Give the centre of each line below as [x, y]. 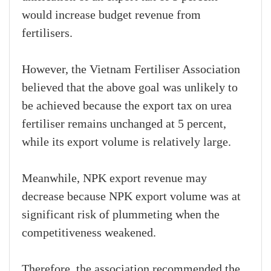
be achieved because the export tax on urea [127, 106]
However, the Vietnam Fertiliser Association [131, 70]
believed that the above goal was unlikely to [130, 88]
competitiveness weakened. [89, 233]
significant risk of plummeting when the [121, 215]
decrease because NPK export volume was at [131, 197]
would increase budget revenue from [111, 15]
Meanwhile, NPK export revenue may [114, 179]
